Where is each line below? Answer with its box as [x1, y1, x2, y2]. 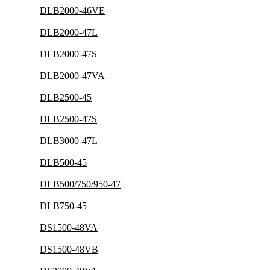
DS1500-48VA [40, 222, 98, 233]
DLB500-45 [40, 157, 87, 168]
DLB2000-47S [40, 49, 97, 59]
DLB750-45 [40, 201, 87, 211]
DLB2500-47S [40, 114, 97, 124]
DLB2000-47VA [40, 71, 105, 81]
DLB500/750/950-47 [40, 179, 121, 189]
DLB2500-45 [40, 92, 92, 102]
